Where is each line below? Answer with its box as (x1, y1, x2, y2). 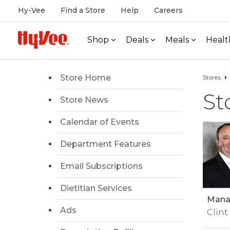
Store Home (60, 73, 111, 83)
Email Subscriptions (60, 161, 143, 171)
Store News (60, 95, 108, 105)
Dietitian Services (60, 183, 132, 193)
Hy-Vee (18, 6, 45, 15)
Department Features (60, 139, 151, 149)
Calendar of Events (60, 117, 139, 127)
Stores (202, 74, 221, 81)
